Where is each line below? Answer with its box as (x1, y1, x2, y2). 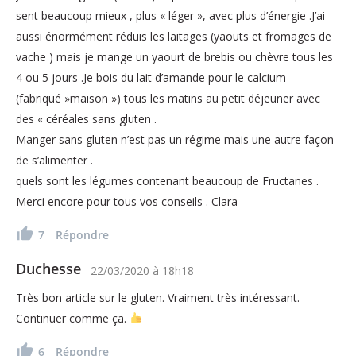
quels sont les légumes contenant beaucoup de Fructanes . (16, 172, 319, 188)
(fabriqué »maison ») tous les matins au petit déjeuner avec (16, 90, 320, 106)
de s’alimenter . (16, 152, 93, 168)
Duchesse (16, 258, 81, 278)
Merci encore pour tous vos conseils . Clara (16, 193, 238, 209)
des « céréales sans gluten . (16, 110, 157, 126)
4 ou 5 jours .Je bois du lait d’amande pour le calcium (16, 69, 286, 85)
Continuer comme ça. (16, 310, 130, 326)
